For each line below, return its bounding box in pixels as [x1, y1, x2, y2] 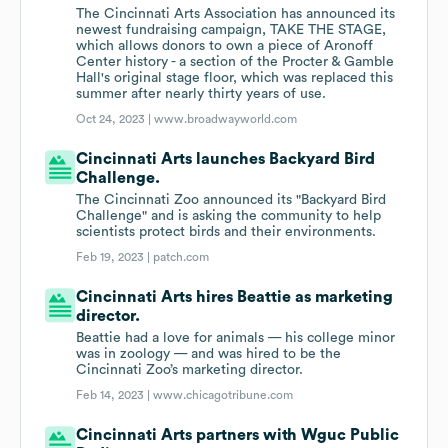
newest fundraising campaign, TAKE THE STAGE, [76, 23, 387, 38]
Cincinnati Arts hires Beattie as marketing [76, 289, 394, 306]
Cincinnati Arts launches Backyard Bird [76, 151, 376, 168]
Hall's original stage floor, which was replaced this [76, 71, 394, 86]
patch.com [153, 251, 210, 264]
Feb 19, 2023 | [76, 251, 154, 264]
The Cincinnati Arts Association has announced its [76, 7, 396, 22]
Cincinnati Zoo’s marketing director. [76, 363, 304, 378]
